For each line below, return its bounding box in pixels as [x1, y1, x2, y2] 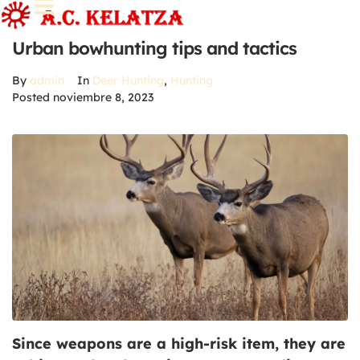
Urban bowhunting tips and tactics [12, 37, 297, 59]
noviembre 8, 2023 [53, 90, 153, 104]
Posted [12, 90, 53, 104]
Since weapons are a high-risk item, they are [12, 334, 346, 354]
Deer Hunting [92, 73, 164, 88]
